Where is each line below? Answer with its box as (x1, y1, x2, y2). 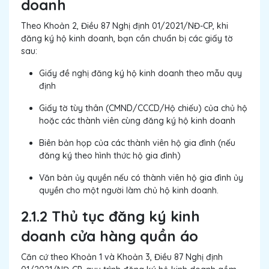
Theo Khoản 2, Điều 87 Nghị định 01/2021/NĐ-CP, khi (21, 20, 228, 32)
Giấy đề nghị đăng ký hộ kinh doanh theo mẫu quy (39, 68, 242, 79)
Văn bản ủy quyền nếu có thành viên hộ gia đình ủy (39, 172, 243, 184)
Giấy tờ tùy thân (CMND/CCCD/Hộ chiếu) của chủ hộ (39, 103, 247, 114)
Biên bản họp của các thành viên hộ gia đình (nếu (39, 138, 235, 149)
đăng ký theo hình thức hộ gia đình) (39, 150, 181, 162)
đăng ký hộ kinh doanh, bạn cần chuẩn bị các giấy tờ (21, 33, 233, 44)
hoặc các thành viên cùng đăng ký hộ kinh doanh (39, 115, 235, 127)
